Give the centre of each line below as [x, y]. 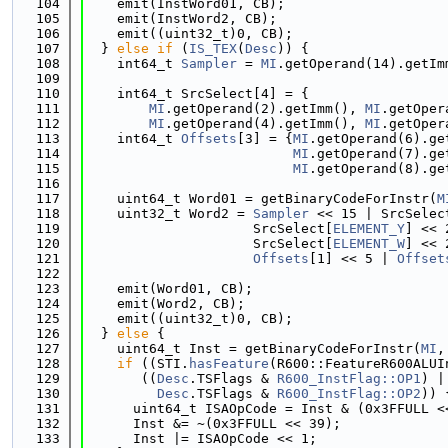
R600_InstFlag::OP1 [349, 378]
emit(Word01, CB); [169, 288]
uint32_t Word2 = [169, 213]
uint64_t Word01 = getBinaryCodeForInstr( [261, 198]
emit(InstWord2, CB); [181, 18]
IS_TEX [213, 48]
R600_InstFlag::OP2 [349, 393]
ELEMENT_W [369, 243]
